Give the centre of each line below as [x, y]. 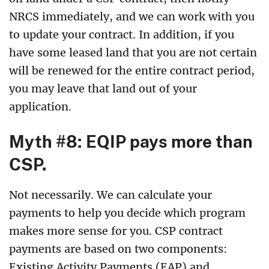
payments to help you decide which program [127, 213]
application [39, 106]
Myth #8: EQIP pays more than [131, 141]
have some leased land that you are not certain [133, 52]
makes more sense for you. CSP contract [116, 231]
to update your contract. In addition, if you [122, 34]
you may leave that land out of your [103, 88]
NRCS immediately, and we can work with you [132, 16]
